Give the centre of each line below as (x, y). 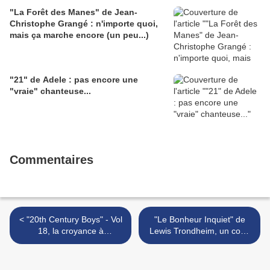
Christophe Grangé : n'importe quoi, (84, 24)
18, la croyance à (71, 231)
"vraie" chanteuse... (50, 91)
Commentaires (52, 160)
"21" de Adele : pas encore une (74, 80)
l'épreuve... (71, 243)
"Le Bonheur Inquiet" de (199, 220)
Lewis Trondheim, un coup (199, 231)
